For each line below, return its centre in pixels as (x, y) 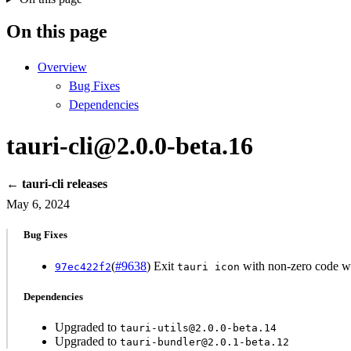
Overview (62, 67)
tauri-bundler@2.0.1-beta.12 (204, 342)
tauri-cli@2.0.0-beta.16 (130, 145)
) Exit (162, 266)
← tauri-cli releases (57, 184)
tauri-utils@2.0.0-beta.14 (198, 327)
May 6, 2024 (38, 204)
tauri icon (208, 266)
